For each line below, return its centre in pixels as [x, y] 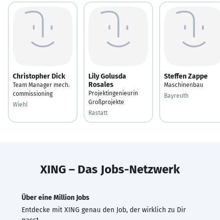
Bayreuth [176, 96]
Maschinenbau [184, 85]
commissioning [33, 94]
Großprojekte [106, 102]
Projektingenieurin [113, 93]
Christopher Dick [39, 76]
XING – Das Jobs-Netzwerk [110, 169]
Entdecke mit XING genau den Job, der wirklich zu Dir [104, 210]
